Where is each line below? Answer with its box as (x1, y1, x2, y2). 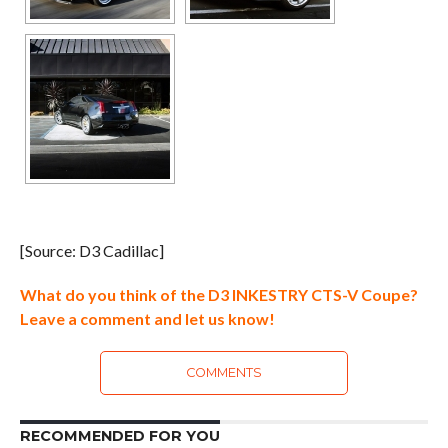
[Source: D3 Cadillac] (19, 241, 164, 260)
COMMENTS (185, 365, 262, 380)
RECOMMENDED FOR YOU (19, 427, 220, 445)
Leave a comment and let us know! (19, 309, 275, 328)
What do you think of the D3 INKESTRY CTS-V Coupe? (19, 285, 418, 304)
